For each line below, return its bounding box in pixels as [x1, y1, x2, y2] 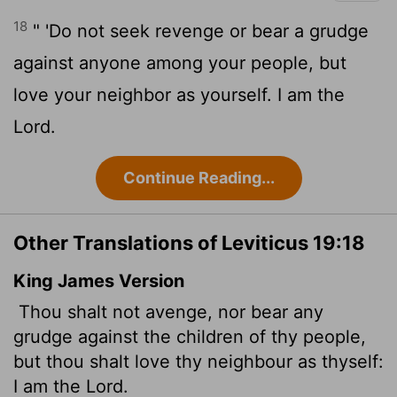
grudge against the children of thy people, [13, 326, 366, 348]
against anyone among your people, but [13, 52, 346, 74]
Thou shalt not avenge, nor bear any [13, 301, 323, 323]
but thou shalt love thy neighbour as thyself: [13, 351, 384, 373]
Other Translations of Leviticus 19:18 [13, 231, 365, 255]
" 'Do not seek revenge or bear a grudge [27, 20, 369, 43]
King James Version [13, 270, 184, 292]
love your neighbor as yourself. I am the [13, 84, 345, 106]
